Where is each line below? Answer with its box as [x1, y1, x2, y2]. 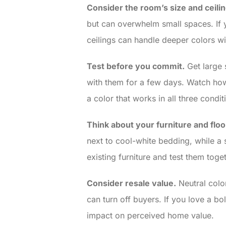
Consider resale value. [87, 178, 176, 189]
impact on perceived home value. [87, 210, 214, 221]
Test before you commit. [87, 61, 185, 72]
